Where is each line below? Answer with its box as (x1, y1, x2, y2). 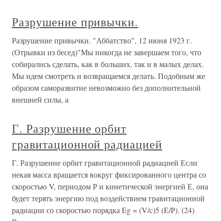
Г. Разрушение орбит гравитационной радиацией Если (12, 157, 197, 168)
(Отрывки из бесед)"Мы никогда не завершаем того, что (12, 47, 201, 57)
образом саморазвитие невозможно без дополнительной (12, 82, 201, 93)
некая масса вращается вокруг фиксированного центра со (12, 169, 206, 180)
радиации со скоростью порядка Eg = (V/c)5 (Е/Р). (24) (12, 205, 194, 215)
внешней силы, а (12, 94, 69, 105)
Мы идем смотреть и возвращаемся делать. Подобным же (12, 71, 205, 81)
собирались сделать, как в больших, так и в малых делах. (12, 59, 204, 69)
